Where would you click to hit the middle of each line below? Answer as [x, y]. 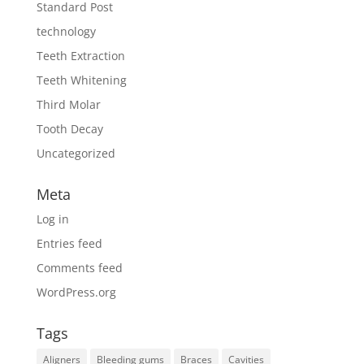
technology [66, 31]
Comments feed [79, 267]
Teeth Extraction [80, 55]
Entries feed [69, 243]
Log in [52, 219]
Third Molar [68, 104]
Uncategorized [76, 153]
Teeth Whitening [81, 80]
